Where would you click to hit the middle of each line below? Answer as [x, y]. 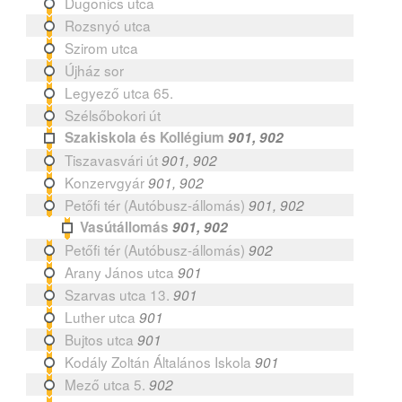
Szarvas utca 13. [118, 294]
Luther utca [100, 316]
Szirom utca [102, 47]
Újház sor [95, 70]
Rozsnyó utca [108, 25]
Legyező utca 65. [119, 92]
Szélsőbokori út [113, 114]
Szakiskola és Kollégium [145, 137]
